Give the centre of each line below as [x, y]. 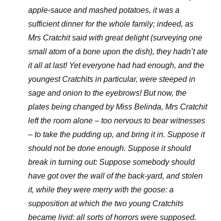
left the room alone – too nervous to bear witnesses [116, 121]
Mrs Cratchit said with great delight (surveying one [115, 38]
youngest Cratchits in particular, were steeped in [111, 79]
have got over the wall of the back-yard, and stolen [115, 176]
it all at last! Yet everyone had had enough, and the [116, 65]
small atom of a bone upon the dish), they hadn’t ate [118, 52]
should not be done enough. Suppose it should [109, 148]
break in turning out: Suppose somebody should [111, 162]
